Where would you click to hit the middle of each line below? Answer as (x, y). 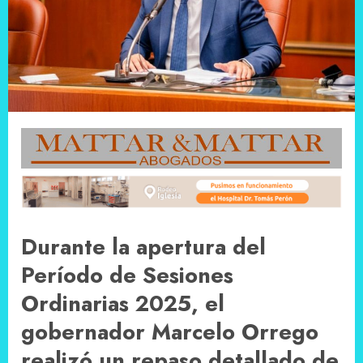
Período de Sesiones (127, 275)
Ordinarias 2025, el (123, 303)
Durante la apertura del (143, 246)
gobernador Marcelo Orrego (170, 331)
